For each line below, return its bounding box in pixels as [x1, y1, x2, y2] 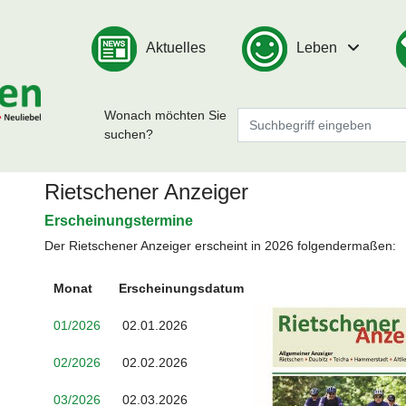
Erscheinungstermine [44, 213, 193, 228]
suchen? [104, 126, 154, 141]
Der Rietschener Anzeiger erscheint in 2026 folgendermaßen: [44, 238, 396, 253]
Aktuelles [146, 40, 207, 55]
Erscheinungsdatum [119, 281, 244, 295]
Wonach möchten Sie [104, 107, 227, 122]
